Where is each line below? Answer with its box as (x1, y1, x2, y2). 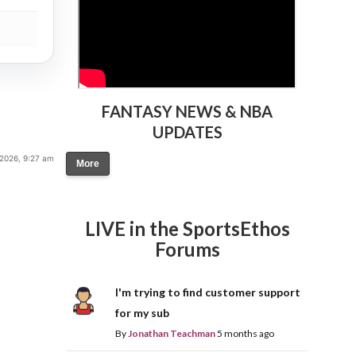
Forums (154, 238, 220, 261)
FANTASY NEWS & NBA (102, 102, 273, 122)
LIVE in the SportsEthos (84, 217, 290, 241)
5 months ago (216, 327, 274, 340)
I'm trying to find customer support (114, 285, 300, 300)
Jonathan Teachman (127, 327, 215, 340)
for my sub (114, 306, 169, 320)
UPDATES (152, 122, 222, 142)
